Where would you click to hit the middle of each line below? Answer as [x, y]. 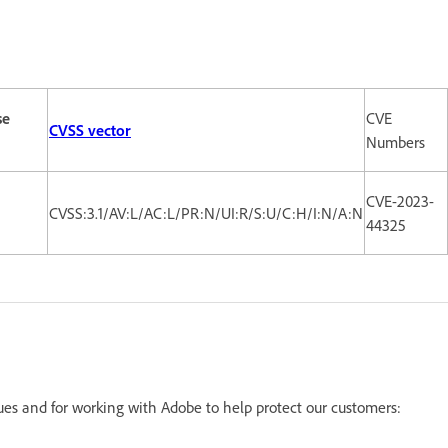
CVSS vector [90, 129]
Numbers [395, 141]
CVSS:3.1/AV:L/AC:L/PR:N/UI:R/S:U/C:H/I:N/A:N [206, 212]
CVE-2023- [400, 200]
